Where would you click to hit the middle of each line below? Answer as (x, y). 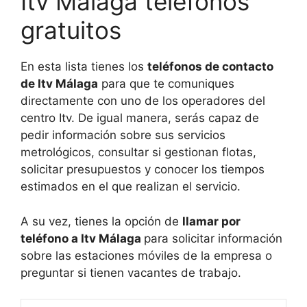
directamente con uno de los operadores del (143, 101)
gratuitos (71, 30)
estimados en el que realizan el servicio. (131, 187)
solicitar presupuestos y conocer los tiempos (143, 170)
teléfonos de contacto (210, 67)
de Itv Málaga (59, 84)
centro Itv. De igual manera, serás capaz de (140, 118)
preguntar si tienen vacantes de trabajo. (131, 272)
